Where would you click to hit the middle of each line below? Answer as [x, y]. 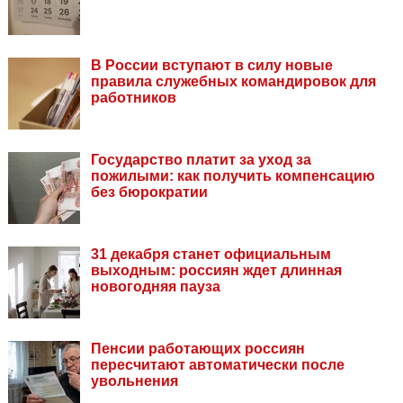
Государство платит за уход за [201, 159]
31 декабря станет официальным [211, 254]
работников [134, 97]
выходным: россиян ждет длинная [216, 270]
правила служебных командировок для [233, 81]
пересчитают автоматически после [218, 364]
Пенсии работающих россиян [198, 348]
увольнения [134, 381]
